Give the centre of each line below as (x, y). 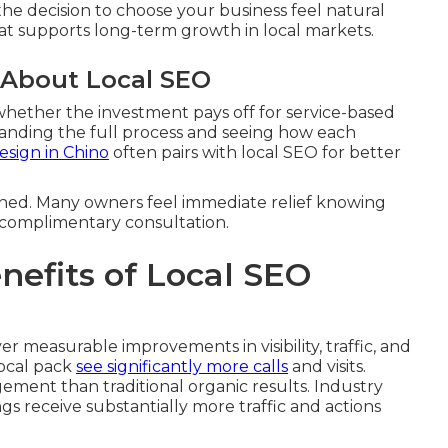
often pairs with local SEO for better (255, 152)
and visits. (327, 366)
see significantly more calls (182, 366)
